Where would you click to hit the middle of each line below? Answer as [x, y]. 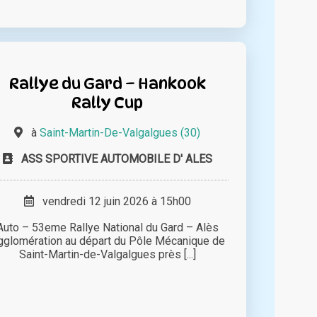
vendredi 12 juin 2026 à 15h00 [112, 202]
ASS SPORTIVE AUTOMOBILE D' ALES [116, 159]
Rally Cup [108, 103]
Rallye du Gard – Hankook [107, 83]
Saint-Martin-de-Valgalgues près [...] [107, 255]
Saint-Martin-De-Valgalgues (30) [120, 133]
